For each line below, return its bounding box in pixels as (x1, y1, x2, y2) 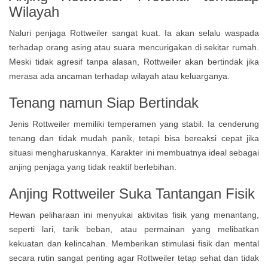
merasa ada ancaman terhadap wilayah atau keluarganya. (9, 71, 230, 81)
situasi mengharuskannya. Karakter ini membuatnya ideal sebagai (9, 148, 259, 157)
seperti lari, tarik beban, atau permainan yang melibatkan (9, 224, 259, 234)
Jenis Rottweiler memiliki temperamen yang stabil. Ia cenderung (9, 119, 259, 129)
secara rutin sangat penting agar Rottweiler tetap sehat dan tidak (9, 253, 259, 263)
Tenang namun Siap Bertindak (9, 95, 199, 111)
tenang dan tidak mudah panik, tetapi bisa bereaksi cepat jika (9, 133, 259, 143)
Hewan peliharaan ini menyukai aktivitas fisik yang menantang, (9, 210, 259, 220)
